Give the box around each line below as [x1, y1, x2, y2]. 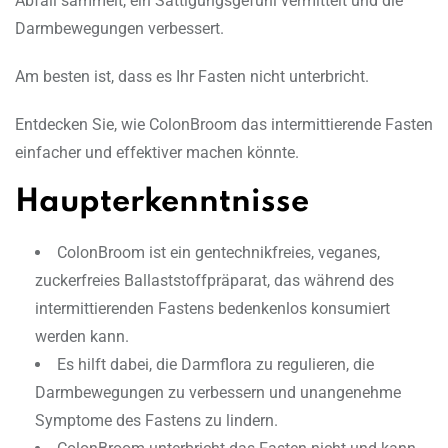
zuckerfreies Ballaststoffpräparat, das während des [35, 271, 394, 291]
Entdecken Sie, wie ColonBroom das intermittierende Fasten [15, 115, 433, 135]
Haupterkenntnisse [15, 187, 309, 219]
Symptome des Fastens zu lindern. [35, 411, 278, 431]
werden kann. [35, 327, 129, 347]
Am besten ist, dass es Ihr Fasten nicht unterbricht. [15, 67, 369, 87]
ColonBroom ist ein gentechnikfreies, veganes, [57, 243, 380, 263]
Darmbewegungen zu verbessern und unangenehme [35, 383, 401, 403]
